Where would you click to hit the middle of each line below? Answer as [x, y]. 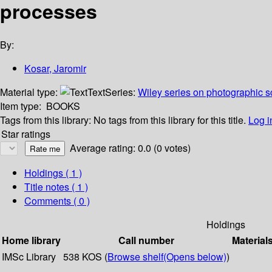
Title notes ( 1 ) [56, 187]
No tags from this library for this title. [170, 120]
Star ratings [26, 134]
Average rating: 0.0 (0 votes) [130, 148]
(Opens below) [195, 257]
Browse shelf [135, 257]
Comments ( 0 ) [57, 201]
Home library [31, 240]
